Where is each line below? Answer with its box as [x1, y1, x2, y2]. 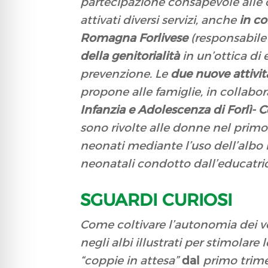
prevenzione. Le [80, 67, 168, 81]
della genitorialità [80, 49, 183, 63]
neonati [80, 139, 124, 153]
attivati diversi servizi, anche [80, 13, 240, 28]
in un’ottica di [182, 49, 264, 63]
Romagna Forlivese [80, 31, 191, 45]
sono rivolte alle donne [80, 121, 213, 135]
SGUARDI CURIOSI [80, 190, 233, 211]
